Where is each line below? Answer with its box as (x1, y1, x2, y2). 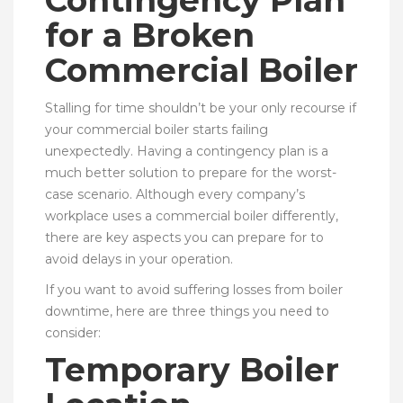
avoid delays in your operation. (45, 250, 233, 267)
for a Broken (45, 14, 255, 55)
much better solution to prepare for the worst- (45, 164, 336, 181)
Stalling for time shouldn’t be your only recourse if (45, 99, 356, 116)
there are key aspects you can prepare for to (45, 228, 324, 246)
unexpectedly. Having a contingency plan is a (45, 142, 328, 159)
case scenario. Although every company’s (45, 185, 305, 202)
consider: (45, 324, 101, 341)
